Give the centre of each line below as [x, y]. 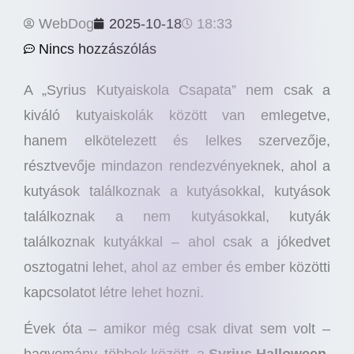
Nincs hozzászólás [98, 49]
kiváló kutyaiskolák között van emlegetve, [177, 115]
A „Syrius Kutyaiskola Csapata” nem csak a [177, 90]
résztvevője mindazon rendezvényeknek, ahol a [177, 166]
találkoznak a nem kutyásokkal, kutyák [177, 216]
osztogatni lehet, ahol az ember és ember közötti [177, 267]
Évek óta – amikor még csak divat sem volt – [177, 329]
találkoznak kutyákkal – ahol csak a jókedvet [177, 241]
